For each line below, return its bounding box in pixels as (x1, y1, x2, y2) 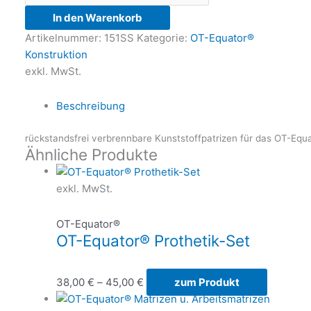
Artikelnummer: (25, 31, 104, 44)
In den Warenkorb (53, 10, 142, 24)
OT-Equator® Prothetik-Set (56, 230, 250, 250)
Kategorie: (137, 31, 190, 44)
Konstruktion (25, 47, 87, 61)
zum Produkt (174, 275, 239, 289)
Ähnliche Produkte (25, 145, 158, 165)
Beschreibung (56, 99, 125, 112)
